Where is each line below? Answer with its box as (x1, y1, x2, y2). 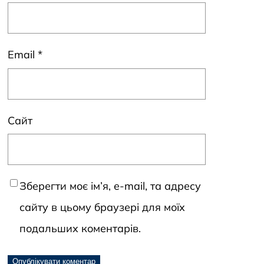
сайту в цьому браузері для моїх (19, 200, 185, 214)
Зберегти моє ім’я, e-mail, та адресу (19, 179, 201, 193)
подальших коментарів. (19, 222, 141, 236)
